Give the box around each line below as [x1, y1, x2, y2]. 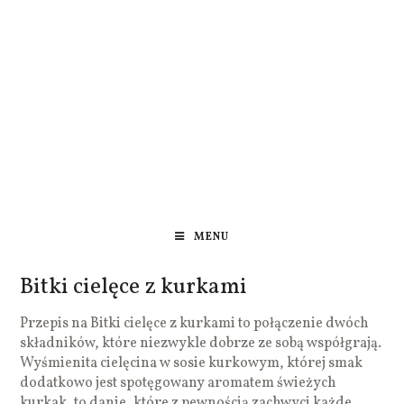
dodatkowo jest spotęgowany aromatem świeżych [20, 372, 337, 393]
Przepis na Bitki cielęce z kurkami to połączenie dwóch [20, 313, 370, 334]
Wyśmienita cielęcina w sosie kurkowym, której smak [20, 353, 363, 373]
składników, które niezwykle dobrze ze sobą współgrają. [20, 333, 382, 353]
